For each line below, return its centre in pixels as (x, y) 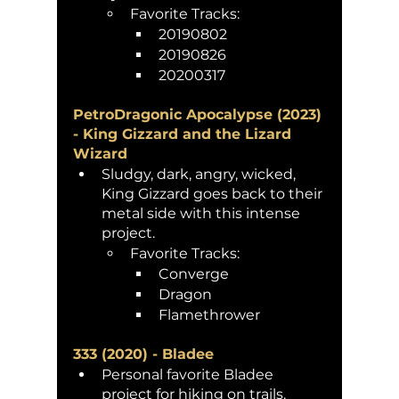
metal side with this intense (203, 213)
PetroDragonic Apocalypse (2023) (199, 114)
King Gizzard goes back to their (214, 193)
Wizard (100, 153)
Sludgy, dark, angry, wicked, (200, 174)
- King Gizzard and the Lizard (184, 134)
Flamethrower (209, 314)
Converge (194, 273)
